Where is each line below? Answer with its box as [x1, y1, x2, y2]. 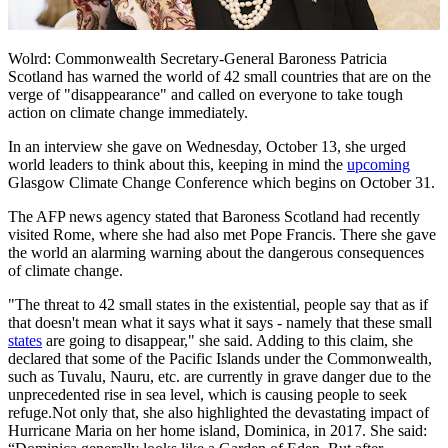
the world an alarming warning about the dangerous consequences [8, 243, 424, 261]
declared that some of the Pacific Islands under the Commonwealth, [8, 349, 432, 367]
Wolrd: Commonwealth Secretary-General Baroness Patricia [8, 49, 387, 67]
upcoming [347, 155, 410, 173]
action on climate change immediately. [8, 103, 248, 121]
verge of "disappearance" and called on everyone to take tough [8, 85, 403, 103]
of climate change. [8, 261, 123, 279]
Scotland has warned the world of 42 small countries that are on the [8, 67, 431, 85]
